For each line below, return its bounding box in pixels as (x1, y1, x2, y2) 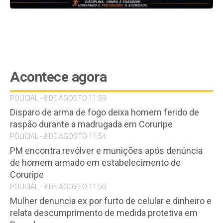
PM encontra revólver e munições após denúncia (10, 145, 203, 156)
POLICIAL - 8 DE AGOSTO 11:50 (10, 182, 106, 191)
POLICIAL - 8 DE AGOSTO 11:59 (10, 94, 106, 102)
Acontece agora (10, 68, 107, 85)
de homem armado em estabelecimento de (10, 157, 181, 168)
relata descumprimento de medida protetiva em (10, 207, 198, 218)
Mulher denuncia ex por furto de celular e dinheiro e (10, 195, 212, 206)
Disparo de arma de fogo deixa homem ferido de (10, 107, 199, 117)
